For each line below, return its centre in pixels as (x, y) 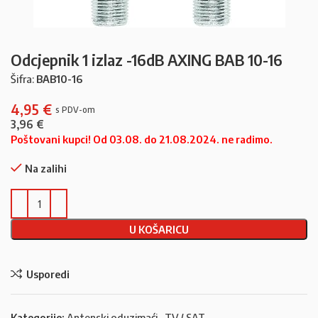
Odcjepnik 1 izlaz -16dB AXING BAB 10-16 (147, 60)
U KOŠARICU (159, 229)
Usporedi (48, 274)
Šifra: (23, 79)
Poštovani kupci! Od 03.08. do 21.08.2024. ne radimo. (142, 139)
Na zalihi (46, 168)
